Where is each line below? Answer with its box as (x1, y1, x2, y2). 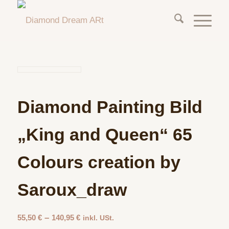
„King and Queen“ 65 (17, 125, 192, 144)
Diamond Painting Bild (17, 97, 202, 117)
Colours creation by (17, 152, 180, 172)
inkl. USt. (82, 214, 114, 222)
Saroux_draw (17, 180, 127, 199)
